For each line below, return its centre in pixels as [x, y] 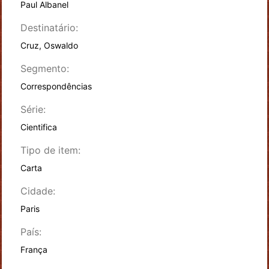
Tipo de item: [50, 150]
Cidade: [38, 191]
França [34, 250]
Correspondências [56, 86]
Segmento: [44, 69]
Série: [33, 110]
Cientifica [38, 127]
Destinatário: [49, 28]
